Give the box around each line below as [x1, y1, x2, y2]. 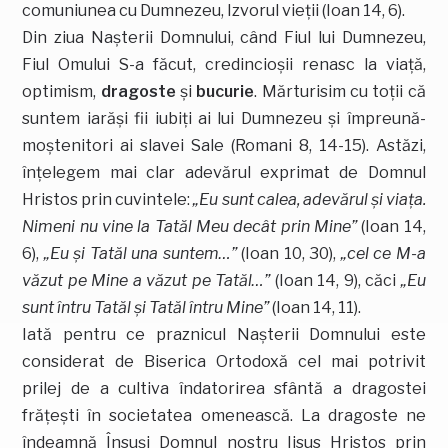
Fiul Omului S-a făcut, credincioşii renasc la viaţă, [22, 54, 426, 74]
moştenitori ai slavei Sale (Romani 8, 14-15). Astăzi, [22, 135, 426, 155]
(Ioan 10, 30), [236, 243, 341, 263]
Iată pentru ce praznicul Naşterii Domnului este [22, 324, 426, 344]
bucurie [196, 81, 255, 101]
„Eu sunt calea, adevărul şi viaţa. [193, 189, 426, 209]
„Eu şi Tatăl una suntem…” [43, 243, 237, 263]
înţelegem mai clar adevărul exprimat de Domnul [22, 162, 426, 182]
